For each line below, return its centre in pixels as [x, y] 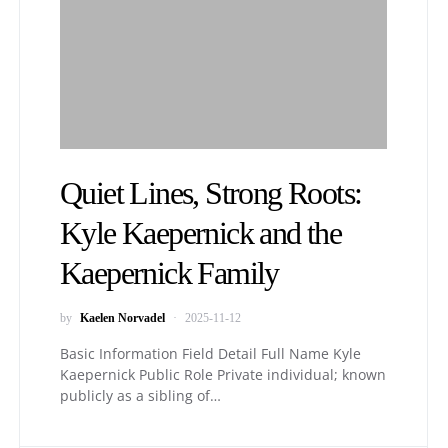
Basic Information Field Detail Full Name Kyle [210, 353]
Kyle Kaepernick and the [201, 233]
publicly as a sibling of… [140, 395]
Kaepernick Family [169, 273]
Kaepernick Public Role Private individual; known [223, 374]
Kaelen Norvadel [122, 318]
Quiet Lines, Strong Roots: [211, 193]
